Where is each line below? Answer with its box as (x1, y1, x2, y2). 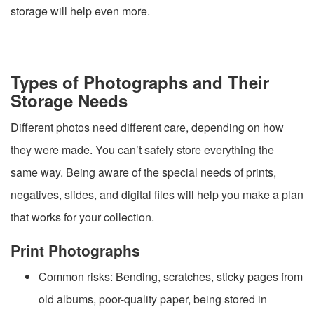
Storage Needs (11, 88, 128, 112)
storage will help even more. (11, 2, 150, 19)
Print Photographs (11, 239, 140, 261)
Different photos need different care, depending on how (11, 118, 284, 135)
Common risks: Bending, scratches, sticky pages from (39, 268, 303, 285)
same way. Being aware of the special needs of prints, (11, 163, 276, 180)
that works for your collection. (11, 208, 154, 225)
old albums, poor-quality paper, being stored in (39, 290, 267, 307)
